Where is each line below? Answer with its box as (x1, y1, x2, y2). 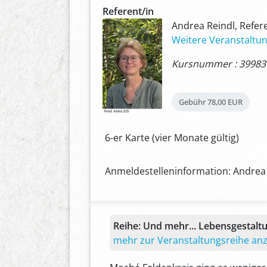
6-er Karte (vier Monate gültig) (105, 131, 239, 145)
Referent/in (103, 4, 154, 18)
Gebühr (179, 97, 206, 108)
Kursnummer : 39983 (172, 57, 266, 70)
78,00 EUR (207, 97, 243, 108)
